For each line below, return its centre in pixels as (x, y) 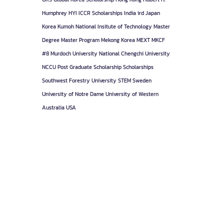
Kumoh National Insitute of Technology (104, 26)
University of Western (132, 94)
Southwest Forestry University (79, 80)
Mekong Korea (118, 40)
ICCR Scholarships (100, 13)
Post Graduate (74, 67)
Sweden (142, 80)
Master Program (80, 40)
